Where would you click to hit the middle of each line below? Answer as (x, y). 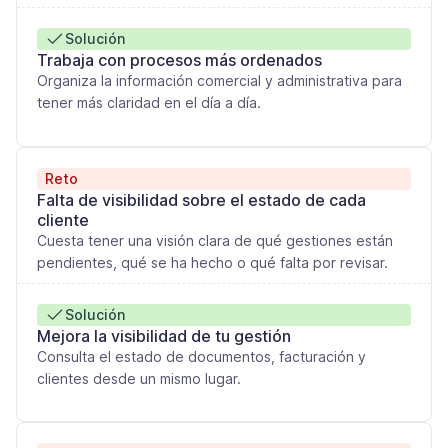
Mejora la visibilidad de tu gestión (164, 336)
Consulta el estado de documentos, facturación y (201, 357)
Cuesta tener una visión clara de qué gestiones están (215, 240)
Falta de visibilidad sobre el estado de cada (201, 199)
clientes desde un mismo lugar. (139, 379)
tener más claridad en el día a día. (149, 103)
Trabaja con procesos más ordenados (179, 60)
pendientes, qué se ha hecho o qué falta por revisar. (212, 262)
